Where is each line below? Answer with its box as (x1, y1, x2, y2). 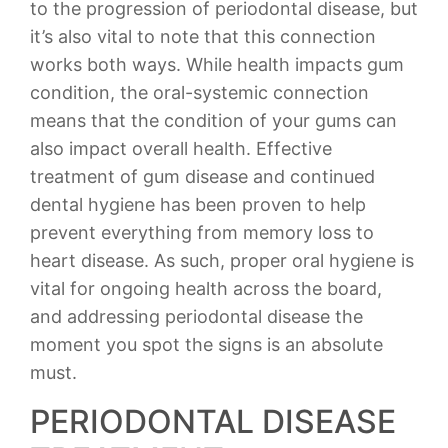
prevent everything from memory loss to (30, 222, 374, 243)
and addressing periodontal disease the (30, 306, 363, 327)
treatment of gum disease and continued (30, 166, 375, 187)
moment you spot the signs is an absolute (30, 334, 383, 355)
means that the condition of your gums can (30, 110, 397, 131)
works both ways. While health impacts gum (30, 54, 404, 75)
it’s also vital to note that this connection (30, 26, 376, 47)
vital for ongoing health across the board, (30, 278, 382, 299)
